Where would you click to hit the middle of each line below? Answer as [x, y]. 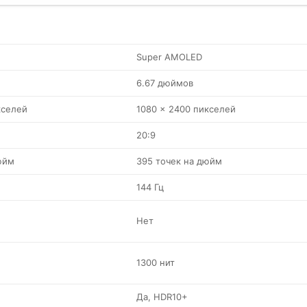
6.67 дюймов [165, 83]
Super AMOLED [169, 57]
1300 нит [156, 262]
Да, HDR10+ [162, 297]
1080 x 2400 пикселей [186, 109]
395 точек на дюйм [179, 161]
